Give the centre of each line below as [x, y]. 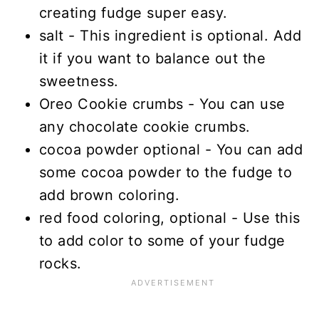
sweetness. [79, 81]
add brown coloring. [109, 195]
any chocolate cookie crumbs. [145, 126]
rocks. [60, 263]
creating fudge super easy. [133, 12]
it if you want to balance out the [152, 58]
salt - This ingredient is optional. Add [170, 35]
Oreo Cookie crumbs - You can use [162, 104]
